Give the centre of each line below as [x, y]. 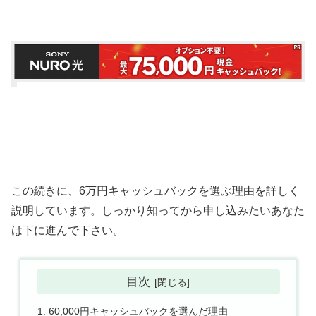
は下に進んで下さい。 [68, 230]
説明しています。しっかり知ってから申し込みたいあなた [158, 210]
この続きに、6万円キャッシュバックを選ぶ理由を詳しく [156, 190]
